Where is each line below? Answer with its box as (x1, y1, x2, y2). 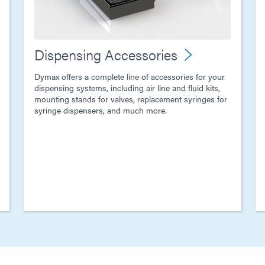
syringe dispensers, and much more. (34, 104, 167, 117)
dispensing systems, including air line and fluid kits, (34, 82, 220, 94)
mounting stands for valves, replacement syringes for (34, 93, 227, 105)
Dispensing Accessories (34, 44, 177, 65)
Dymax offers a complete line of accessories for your (34, 70, 225, 83)
